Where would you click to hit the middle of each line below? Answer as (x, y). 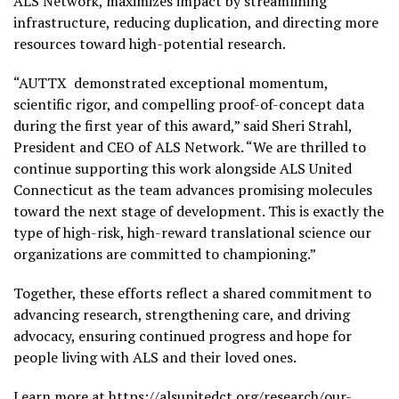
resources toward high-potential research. (150, 43)
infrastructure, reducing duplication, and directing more (196, 22)
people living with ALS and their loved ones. (155, 357)
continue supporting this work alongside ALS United (183, 168)
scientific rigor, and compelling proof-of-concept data (189, 104)
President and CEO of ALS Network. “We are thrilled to (190, 147)
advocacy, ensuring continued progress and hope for (183, 335)
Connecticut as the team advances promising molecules (193, 189)
